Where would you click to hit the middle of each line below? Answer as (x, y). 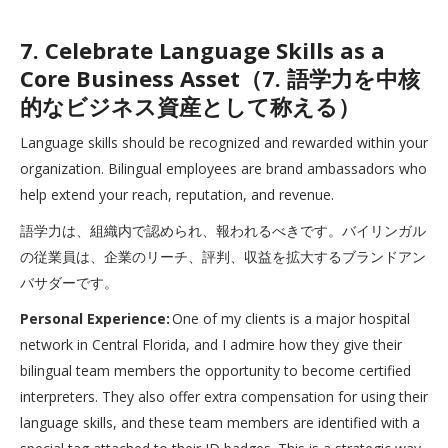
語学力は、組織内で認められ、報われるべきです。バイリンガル (223, 230)
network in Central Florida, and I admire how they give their (211, 344)
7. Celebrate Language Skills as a (202, 50)
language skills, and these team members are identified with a (220, 422)
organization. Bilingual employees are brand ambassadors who (223, 168)
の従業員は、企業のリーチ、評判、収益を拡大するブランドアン (223, 256)
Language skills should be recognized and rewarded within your (224, 142)
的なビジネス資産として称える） (190, 106)
